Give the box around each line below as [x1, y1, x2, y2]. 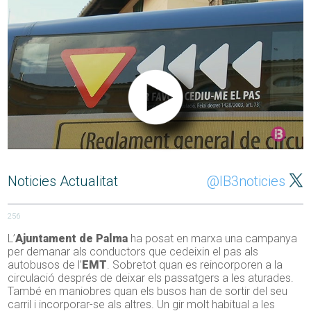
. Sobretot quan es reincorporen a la [107, 258, 283, 272]
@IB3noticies [206, 173, 285, 190]
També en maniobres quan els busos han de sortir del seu [8, 285, 288, 299]
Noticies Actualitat [8, 173, 119, 190]
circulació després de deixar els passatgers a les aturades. [8, 271, 294, 285]
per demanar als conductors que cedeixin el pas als [8, 245, 259, 259]
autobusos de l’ [8, 258, 83, 272]
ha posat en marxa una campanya [128, 232, 298, 246]
